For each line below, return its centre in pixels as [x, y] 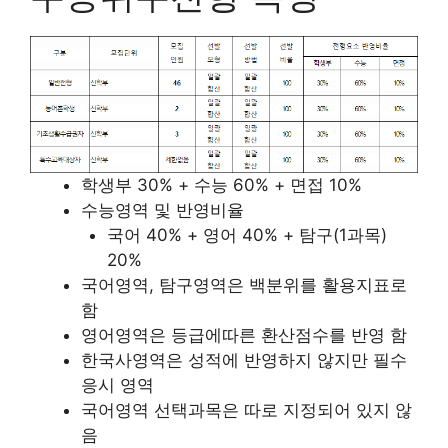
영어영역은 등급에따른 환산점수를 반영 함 [244, 335]
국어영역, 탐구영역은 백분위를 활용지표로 [244, 285]
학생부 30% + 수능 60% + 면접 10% [221, 185]
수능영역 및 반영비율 [162, 210]
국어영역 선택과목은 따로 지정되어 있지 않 [246, 410]
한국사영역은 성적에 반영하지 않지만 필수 [244, 360]
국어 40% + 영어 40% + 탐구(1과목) [246, 235]
